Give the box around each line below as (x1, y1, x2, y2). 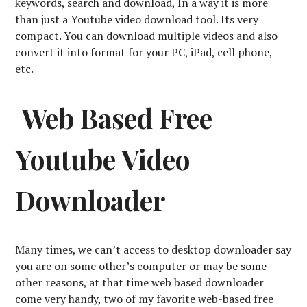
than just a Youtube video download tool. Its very (15, 11, 259, 27)
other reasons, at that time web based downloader (15, 274, 265, 290)
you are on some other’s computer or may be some (15, 258, 267, 273)
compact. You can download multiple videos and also (15, 27, 278, 43)
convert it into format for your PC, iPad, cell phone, (15, 44, 273, 60)
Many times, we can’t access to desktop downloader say (15, 241, 292, 257)
